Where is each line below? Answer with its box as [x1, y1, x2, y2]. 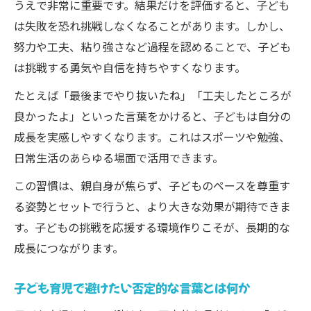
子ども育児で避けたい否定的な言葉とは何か [14, 279, 250, 296]
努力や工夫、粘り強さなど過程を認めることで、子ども [14, 38, 291, 55]
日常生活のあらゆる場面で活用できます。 [14, 149, 224, 166]
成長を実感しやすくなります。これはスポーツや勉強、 [14, 128, 290, 145]
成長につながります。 [14, 239, 124, 256]
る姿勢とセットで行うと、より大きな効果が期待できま [14, 198, 291, 215]
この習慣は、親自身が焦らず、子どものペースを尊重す [14, 177, 290, 194]
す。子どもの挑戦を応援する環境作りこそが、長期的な [14, 219, 290, 235]
